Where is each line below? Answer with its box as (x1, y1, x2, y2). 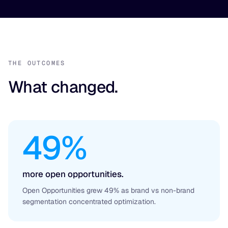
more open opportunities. (22, 168, 124, 180)
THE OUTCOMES (8, 59, 66, 67)
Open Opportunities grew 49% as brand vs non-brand (22, 186, 194, 195)
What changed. (8, 76, 118, 97)
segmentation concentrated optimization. (22, 197, 156, 206)
